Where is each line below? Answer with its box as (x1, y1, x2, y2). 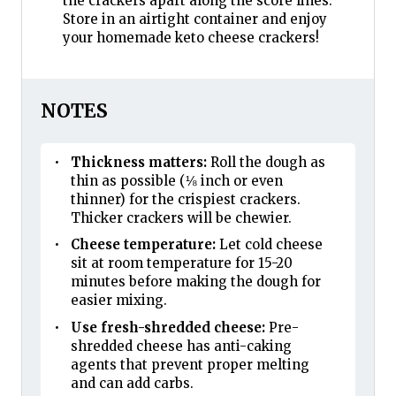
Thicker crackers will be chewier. (70, 209, 292, 226)
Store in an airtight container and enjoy (62, 10, 327, 27)
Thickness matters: (70, 153, 207, 171)
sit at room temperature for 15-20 (70, 255, 293, 272)
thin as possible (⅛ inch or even (70, 171, 283, 189)
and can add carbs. (70, 374, 194, 392)
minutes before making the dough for (70, 273, 321, 291)
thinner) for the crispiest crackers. (70, 190, 301, 208)
